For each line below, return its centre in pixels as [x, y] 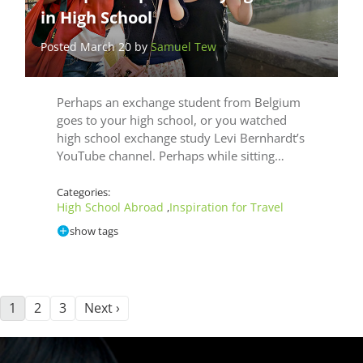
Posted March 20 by [96, 46]
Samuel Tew [184, 46]
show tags [94, 231]
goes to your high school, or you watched [171, 120]
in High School [97, 17]
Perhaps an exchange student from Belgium [178, 102]
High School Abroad [111, 207]
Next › [102, 308]
